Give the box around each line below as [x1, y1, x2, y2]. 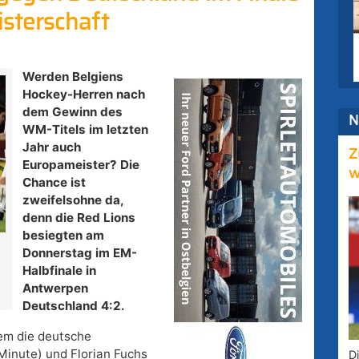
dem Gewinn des [22, 104, 123, 120]
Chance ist [22, 175, 86, 191]
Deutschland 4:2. [22, 298, 125, 314]
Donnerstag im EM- [22, 245, 137, 261]
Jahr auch [22, 139, 81, 155]
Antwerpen [22, 280, 88, 296]
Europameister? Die [22, 157, 139, 173]
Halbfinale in [22, 263, 96, 279]
